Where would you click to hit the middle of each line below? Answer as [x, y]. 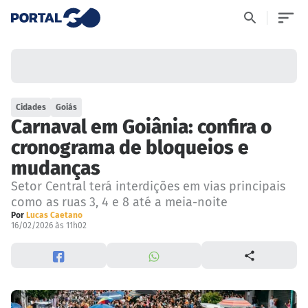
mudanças [56, 168]
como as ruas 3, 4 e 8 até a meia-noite [119, 202]
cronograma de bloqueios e [130, 148]
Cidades [31, 108]
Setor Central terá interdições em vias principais [148, 187]
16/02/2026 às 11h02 [49, 226]
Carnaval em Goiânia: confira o [141, 127]
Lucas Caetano [54, 216]
